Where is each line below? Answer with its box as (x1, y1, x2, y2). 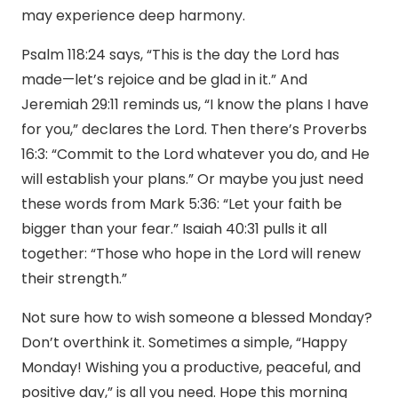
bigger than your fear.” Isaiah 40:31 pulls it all (21, 219, 327, 240)
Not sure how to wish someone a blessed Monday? (21, 307, 372, 329)
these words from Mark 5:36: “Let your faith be (21, 194, 342, 215)
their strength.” (21, 268, 127, 290)
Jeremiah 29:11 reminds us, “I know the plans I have (21, 94, 369, 115)
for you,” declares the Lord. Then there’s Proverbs (21, 119, 367, 140)
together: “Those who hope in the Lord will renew (21, 243, 361, 265)
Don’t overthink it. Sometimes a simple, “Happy (21, 332, 347, 354)
